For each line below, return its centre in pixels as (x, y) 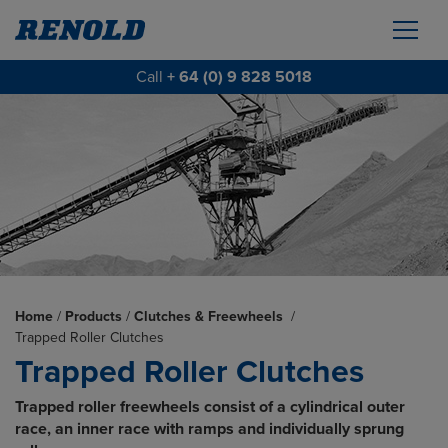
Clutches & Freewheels (210, 316)
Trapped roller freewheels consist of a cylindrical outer (210, 407)
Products (93, 316)
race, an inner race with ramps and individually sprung (209, 429)
